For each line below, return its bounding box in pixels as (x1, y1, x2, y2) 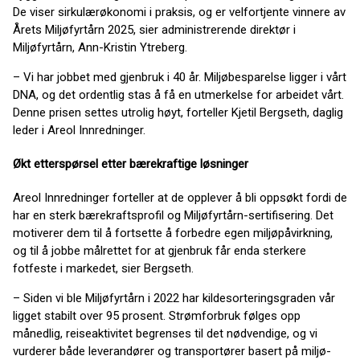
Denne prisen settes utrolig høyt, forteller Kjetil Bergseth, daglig (13, 105, 343, 120)
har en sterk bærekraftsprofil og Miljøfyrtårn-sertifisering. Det (13, 207, 333, 223)
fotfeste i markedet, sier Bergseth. (13, 260, 194, 276)
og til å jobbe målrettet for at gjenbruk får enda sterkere (13, 243, 306, 258)
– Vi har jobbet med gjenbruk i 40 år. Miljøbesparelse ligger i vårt (13, 70, 346, 84)
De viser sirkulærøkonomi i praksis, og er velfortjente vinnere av (13, 5, 346, 19)
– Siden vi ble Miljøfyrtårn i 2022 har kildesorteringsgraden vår (13, 290, 335, 305)
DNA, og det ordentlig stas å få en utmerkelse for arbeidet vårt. (13, 88, 344, 102)
